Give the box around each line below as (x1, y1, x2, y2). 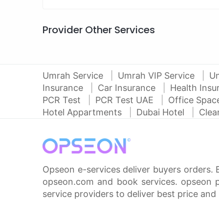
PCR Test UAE (95, 95, 156, 105)
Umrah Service (43, 70, 106, 81)
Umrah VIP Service (118, 70, 197, 81)
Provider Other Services (43, 23, 155, 37)
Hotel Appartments (43, 107, 124, 117)
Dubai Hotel (136, 107, 187, 117)
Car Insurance (98, 83, 158, 93)
